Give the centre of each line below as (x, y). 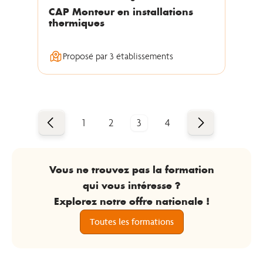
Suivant (207, 122)
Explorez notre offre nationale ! (131, 201)
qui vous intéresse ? (131, 186)
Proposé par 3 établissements (118, 56)
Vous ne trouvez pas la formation (131, 170)
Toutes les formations (131, 222)
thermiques (77, 23)
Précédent (65, 122)
